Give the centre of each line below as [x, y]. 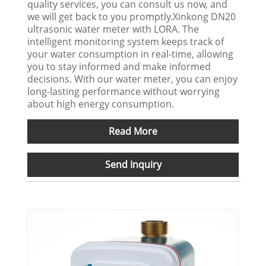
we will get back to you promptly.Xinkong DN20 [132, 16]
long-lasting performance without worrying [124, 91]
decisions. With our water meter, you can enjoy [133, 79]
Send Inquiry [133, 164]
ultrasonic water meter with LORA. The [113, 29]
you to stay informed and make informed [119, 66]
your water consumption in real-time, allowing [131, 54]
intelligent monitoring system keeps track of [126, 41]
